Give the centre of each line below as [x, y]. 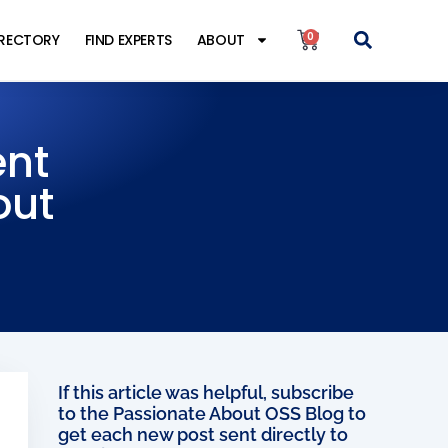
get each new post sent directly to [202, 434]
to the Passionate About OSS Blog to [211, 413]
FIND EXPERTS [128, 40]
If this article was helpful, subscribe [205, 392]
